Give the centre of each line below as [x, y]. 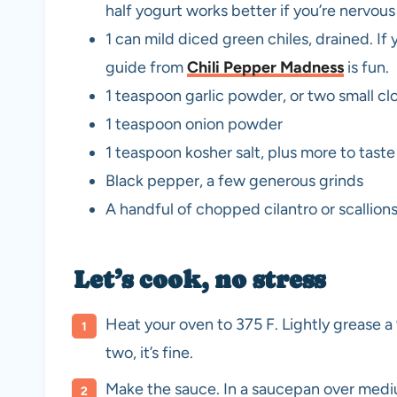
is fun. [366, 68]
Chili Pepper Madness [265, 68]
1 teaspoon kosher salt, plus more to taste [250, 153]
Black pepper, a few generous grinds [234, 181]
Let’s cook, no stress [199, 280]
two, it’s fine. [149, 353]
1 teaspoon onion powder [194, 125]
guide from [146, 68]
